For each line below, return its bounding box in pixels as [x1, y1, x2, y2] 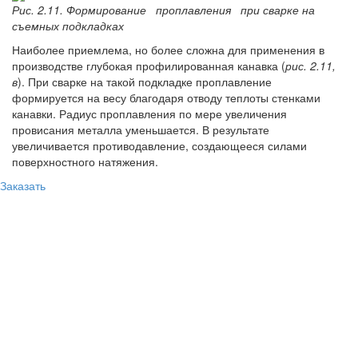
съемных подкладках [12, 17, 124, 34]
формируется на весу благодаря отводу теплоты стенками [12, 89, 320, 105]
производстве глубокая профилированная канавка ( [12, 57, 285, 74]
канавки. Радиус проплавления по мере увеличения [12, 105, 287, 121]
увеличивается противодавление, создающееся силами [12, 137, 307, 153]
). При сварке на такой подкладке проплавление [18, 73, 272, 89]
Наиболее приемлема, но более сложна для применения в [12, 41, 324, 58]
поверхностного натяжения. [12, 153, 158, 169]
